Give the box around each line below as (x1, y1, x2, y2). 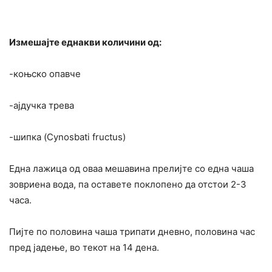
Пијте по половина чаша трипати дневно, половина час (9, 226, 255, 238)
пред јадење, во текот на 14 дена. (9, 242, 159, 254)
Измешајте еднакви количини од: (9, 36, 161, 49)
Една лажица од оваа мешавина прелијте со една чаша (9, 163, 254, 175)
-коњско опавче (9, 68, 81, 80)
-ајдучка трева (9, 100, 74, 112)
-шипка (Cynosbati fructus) (9, 131, 126, 143)
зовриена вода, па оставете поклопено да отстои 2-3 (9, 178, 246, 191)
